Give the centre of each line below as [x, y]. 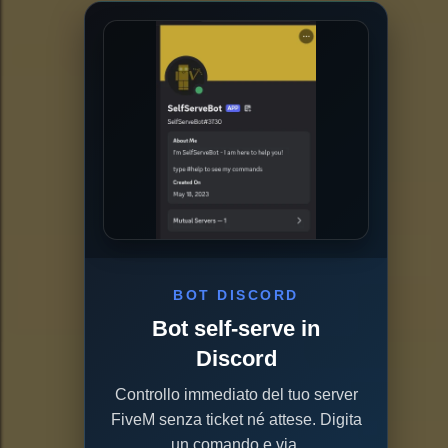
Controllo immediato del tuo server [236, 395]
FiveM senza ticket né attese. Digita [236, 420]
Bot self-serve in [236, 329]
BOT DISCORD [236, 295]
